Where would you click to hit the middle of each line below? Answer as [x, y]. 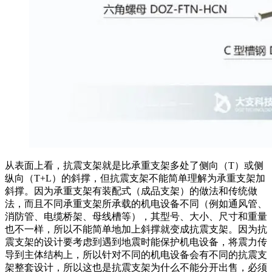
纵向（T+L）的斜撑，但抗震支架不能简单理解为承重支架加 [135, 178]
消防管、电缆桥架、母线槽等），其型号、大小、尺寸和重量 [136, 216]
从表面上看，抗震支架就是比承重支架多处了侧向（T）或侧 [134, 165]
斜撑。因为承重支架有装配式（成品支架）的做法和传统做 [131, 191]
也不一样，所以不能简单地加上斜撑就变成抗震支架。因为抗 [136, 229]
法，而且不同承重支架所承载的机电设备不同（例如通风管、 [136, 203]
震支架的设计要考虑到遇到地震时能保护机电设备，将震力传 [136, 242]
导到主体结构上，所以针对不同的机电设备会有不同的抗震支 [136, 254]
